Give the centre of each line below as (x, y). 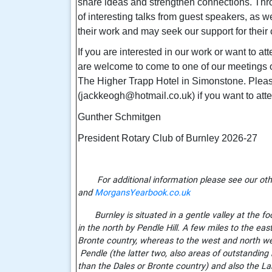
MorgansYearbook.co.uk (142, 193)
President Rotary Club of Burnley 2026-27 (168, 138)
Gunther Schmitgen (119, 117)
